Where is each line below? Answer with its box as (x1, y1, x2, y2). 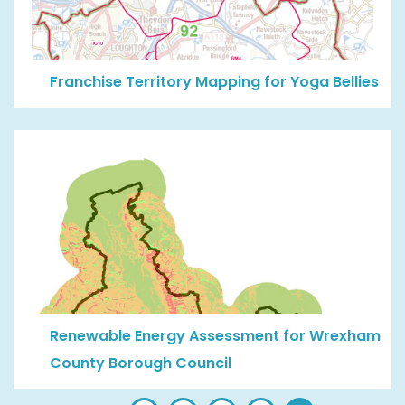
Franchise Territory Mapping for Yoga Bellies (50, 71, 379, 92)
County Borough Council (50, 352, 231, 373)
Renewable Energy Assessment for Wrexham (50, 325, 381, 346)
